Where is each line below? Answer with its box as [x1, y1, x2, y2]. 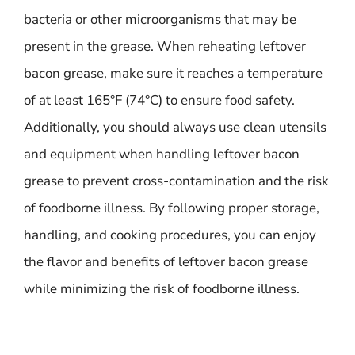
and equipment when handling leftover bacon [24, 144, 300, 163]
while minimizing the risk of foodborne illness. [24, 279, 300, 298]
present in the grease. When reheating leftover [24, 36, 306, 55]
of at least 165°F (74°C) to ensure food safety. [24, 90, 295, 109]
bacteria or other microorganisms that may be [24, 10, 296, 29]
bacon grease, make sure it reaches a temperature [24, 63, 323, 82]
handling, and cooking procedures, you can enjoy [24, 225, 316, 244]
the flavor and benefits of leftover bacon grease [24, 252, 308, 271]
